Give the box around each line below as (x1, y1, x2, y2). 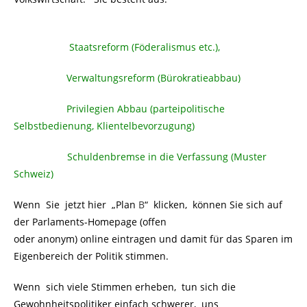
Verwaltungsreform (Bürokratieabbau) (66, 71, 241, 85)
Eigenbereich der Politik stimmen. (14, 249, 169, 263)
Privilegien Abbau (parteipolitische (66, 102, 225, 116)
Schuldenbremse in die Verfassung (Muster (67, 150, 267, 164)
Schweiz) (14, 167, 53, 181)
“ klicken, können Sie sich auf (145, 198, 282, 212)
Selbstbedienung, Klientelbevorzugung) (14, 119, 195, 133)
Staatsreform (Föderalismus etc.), (69, 40, 220, 54)
